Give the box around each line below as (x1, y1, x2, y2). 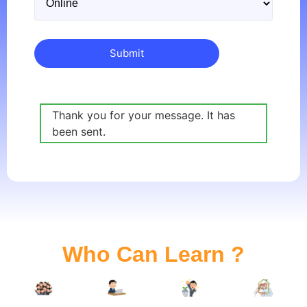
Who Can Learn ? (62, 242, 245, 267)
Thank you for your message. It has (52, 108, 235, 122)
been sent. (52, 124, 106, 138)
